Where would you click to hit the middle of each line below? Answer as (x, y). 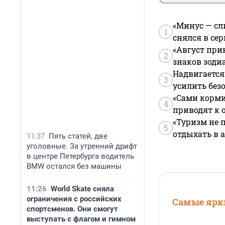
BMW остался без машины (74, 166)
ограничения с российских (74, 199)
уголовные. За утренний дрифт (82, 146)
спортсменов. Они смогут (72, 209)
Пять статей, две (78, 136)
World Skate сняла (82, 189)
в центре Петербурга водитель (80, 156)
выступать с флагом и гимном (81, 219)
